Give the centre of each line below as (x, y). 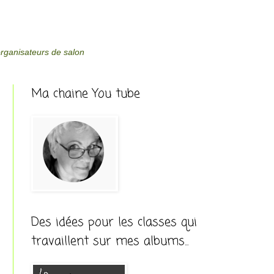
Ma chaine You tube (86, 94)
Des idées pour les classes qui (114, 222)
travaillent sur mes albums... (110, 241)
